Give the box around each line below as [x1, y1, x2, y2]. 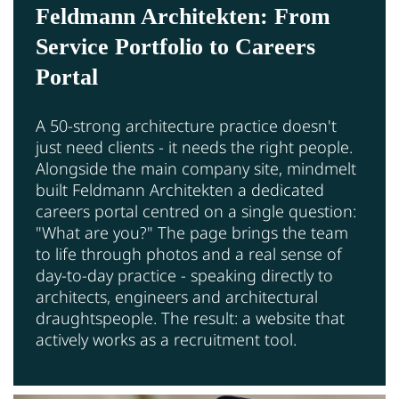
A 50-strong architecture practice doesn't [36, 115, 337, 137]
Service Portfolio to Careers [36, 34, 315, 61]
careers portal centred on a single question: [36, 200, 356, 223]
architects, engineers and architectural [36, 286, 318, 308]
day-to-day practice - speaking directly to [36, 265, 333, 287]
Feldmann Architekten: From [36, 4, 330, 30]
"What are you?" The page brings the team [36, 222, 348, 244]
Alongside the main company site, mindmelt [36, 158, 356, 180]
